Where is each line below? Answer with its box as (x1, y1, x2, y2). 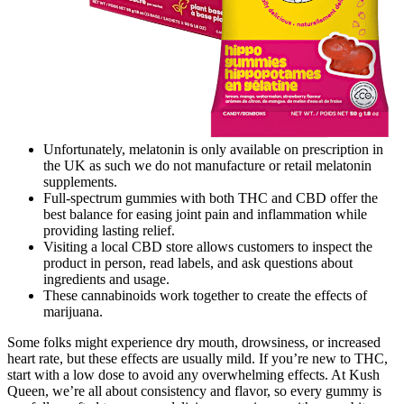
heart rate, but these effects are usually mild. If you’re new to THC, (7, 350, 388, 366)
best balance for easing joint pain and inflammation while (43, 206, 367, 222)
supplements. (43, 173, 117, 189)
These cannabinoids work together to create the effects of (43, 287, 367, 303)
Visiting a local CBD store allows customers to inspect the (43, 238, 372, 254)
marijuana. (43, 303, 103, 319)
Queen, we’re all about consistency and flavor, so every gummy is (7, 382, 381, 399)
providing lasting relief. (43, 222, 175, 238)
